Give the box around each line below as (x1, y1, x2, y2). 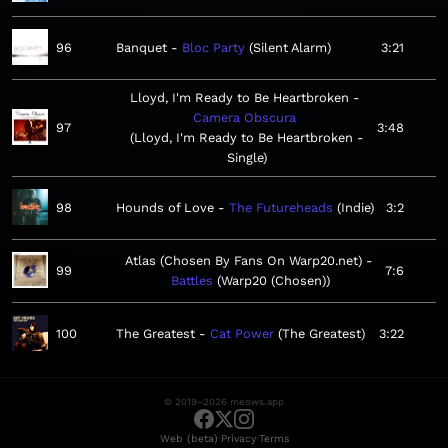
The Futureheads (229, 200, 333, 216)
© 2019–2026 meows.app (164, 396, 284, 408)
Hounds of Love (116, 200, 214, 216)
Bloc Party (182, 40, 245, 56)
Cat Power (210, 326, 274, 342)
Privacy (220, 432, 256, 446)
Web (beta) (159, 432, 218, 446)
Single (226, 150, 263, 166)
